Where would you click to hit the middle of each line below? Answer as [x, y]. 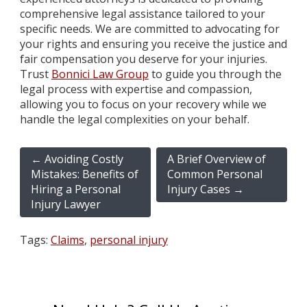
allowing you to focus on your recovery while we [143, 104]
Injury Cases [200, 189]
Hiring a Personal [75, 189]
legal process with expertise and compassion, [136, 89]
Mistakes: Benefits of [84, 174]
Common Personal [214, 174]
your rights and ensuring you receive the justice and [153, 44]
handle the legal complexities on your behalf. [134, 119]
